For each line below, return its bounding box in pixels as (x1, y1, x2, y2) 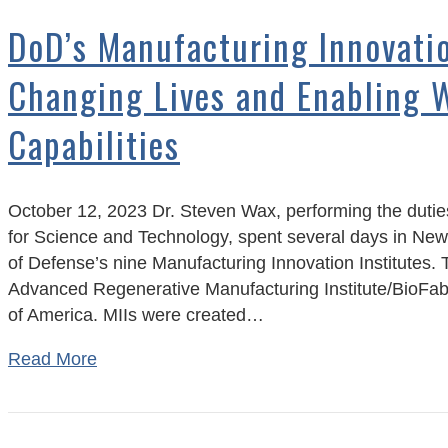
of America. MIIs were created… (8, 305, 264, 326)
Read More (8, 349, 97, 370)
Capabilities (8, 118, 180, 171)
